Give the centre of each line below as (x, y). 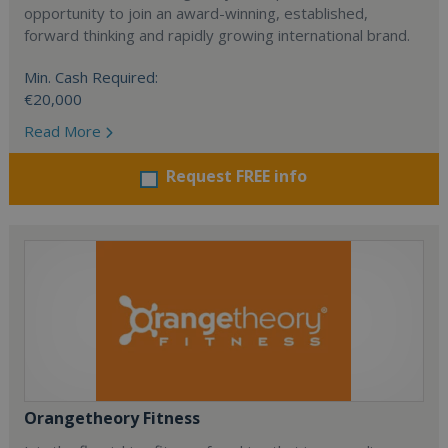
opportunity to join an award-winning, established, (196, 13)
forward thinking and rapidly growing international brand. (217, 35)
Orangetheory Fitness (112, 418)
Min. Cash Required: (91, 77)
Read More (65, 131)
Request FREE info (237, 176)
